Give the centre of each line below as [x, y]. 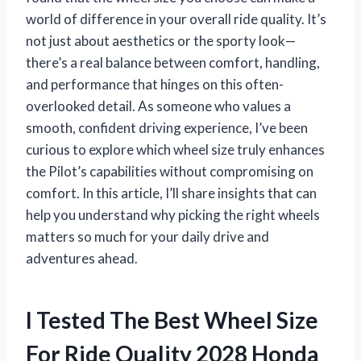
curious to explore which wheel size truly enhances [175, 149]
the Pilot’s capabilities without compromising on [170, 171]
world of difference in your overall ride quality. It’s [176, 19]
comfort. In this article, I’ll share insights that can [171, 193]
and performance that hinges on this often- [155, 84]
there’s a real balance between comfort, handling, [173, 62]
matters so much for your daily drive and [147, 236]
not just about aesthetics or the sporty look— [161, 40]
